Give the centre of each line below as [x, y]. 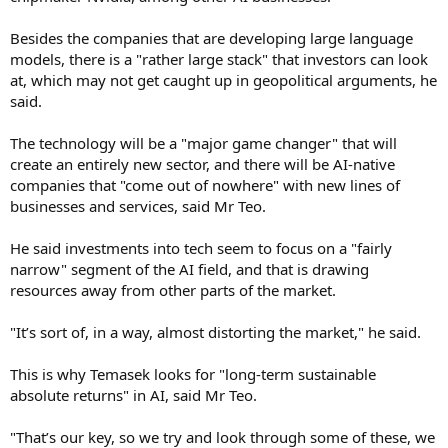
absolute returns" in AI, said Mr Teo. [133, 394]
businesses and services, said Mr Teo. [138, 205]
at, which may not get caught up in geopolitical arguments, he [223, 79]
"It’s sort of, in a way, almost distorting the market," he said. [215, 331]
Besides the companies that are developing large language [211, 37]
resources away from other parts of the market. [173, 289]
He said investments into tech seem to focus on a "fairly [201, 247]
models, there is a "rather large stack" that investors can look [219, 58]
